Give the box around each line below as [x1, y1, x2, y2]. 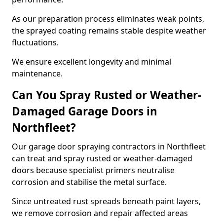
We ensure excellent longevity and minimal [12, 56, 171, 67]
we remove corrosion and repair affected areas [12, 208, 188, 219]
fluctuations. [12, 37, 59, 48]
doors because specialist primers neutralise [12, 165, 175, 176]
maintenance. [12, 68, 63, 79]
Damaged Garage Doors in [12, 104, 157, 119]
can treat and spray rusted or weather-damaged [12, 153, 192, 164]
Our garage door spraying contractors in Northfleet [12, 141, 206, 152]
